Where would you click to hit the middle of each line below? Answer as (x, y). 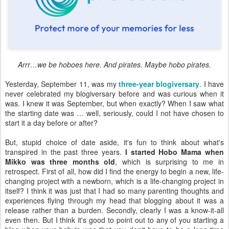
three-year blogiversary (159, 84)
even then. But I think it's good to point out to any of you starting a (114, 220)
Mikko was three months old (60, 161)
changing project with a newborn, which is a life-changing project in (114, 181)
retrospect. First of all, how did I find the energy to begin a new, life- (114, 171)
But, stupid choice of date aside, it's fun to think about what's (114, 142)
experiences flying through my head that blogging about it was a (114, 200)
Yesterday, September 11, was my (62, 84)
